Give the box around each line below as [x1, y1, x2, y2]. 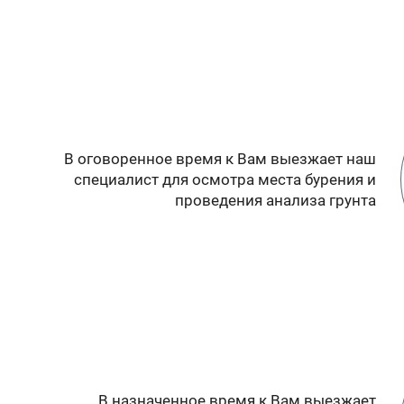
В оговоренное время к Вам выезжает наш [63, 149, 376, 168]
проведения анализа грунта [174, 190, 376, 209]
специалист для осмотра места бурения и [73, 170, 376, 188]
